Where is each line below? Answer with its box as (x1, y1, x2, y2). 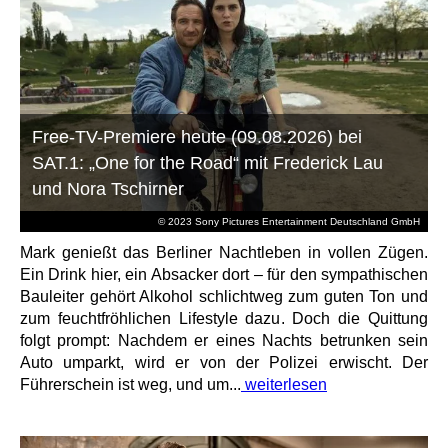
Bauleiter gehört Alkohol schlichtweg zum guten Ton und (20, 287, 428, 305)
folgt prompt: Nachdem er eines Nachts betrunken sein (20, 331, 428, 349)
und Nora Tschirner (32, 178, 185, 199)
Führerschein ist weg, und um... (20, 375, 241, 393)
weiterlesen (241, 375, 327, 393)
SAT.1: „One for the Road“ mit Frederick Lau (32, 152, 384, 173)
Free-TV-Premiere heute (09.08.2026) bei (32, 126, 363, 147)
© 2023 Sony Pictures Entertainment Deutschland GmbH (157, 215, 420, 227)
